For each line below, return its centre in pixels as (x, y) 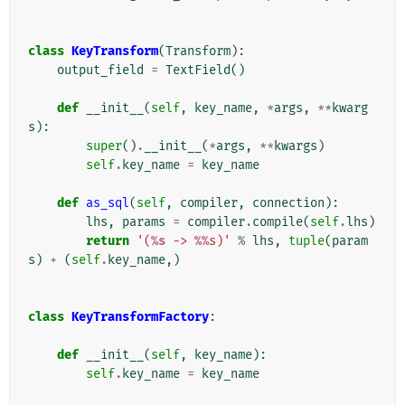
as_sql (108, 203)
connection (288, 203)
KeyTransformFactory (140, 317)
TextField (198, 71)
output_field (100, 71)
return (108, 241)
